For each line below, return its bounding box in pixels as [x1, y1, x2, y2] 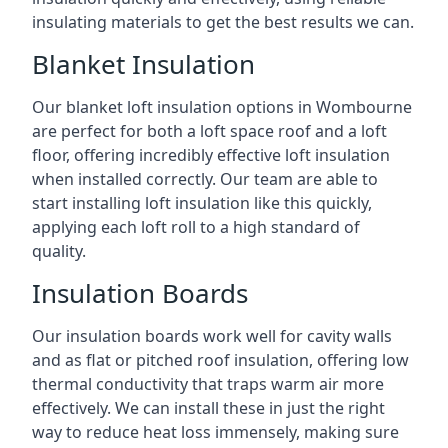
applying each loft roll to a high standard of [32, 216, 360, 238]
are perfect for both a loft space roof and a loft [32, 120, 387, 142]
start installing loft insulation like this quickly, [32, 192, 372, 214]
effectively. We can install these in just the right [32, 397, 385, 419]
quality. [32, 240, 86, 262]
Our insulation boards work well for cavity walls [32, 325, 392, 347]
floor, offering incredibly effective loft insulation [32, 144, 390, 166]
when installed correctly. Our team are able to [32, 168, 378, 190]
